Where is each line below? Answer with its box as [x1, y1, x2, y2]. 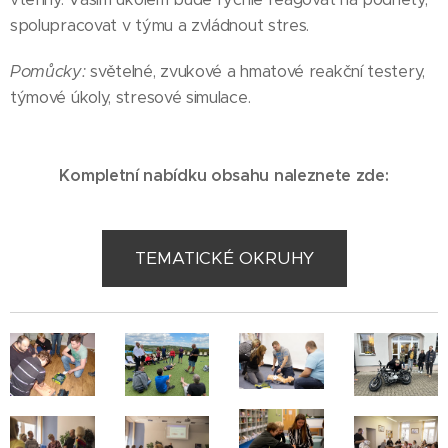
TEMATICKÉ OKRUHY [134, 246, 314, 269]
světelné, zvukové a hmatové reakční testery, [85, 60, 425, 82]
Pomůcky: [10, 60, 86, 82]
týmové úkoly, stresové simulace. [10, 86, 251, 108]
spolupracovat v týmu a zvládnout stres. [10, 14, 310, 36]
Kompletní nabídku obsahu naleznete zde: [59, 164, 389, 186]
